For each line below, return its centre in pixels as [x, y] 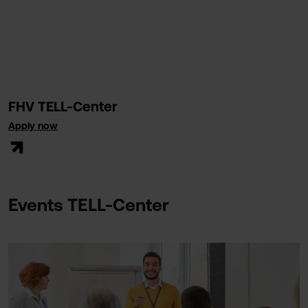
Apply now [33, 126]
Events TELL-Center [89, 205]
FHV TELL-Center [63, 106]
